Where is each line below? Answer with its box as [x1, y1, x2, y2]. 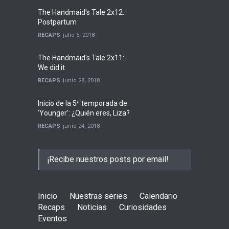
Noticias [77, 202, 107, 212]
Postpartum [38, 18, 77, 26]
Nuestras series [70, 191, 127, 201]
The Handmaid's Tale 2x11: [38, 54, 124, 62]
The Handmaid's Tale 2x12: [38, 8, 124, 16]
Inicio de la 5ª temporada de [38, 99, 127, 107]
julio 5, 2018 [63, 32, 95, 38]
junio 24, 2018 [63, 123, 100, 129]
